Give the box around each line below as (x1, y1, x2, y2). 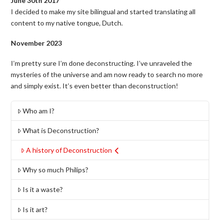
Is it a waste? (23, 185, 63, 194)
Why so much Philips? (23, 165, 89, 174)
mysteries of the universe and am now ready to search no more (11, 70, 203, 79)
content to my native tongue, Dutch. (11, 18, 123, 27)
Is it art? (23, 205, 48, 214)
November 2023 (11, 38, 62, 47)
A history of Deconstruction (26, 146, 112, 155)
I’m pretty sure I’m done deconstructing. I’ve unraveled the (11, 59, 192, 68)
